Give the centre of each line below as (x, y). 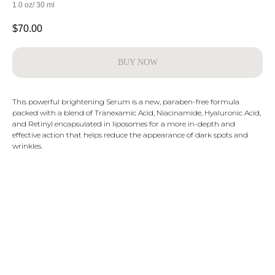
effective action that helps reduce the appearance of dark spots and (130, 135)
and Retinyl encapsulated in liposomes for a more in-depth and (124, 124)
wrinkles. (27, 146)
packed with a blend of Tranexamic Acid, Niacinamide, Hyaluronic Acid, (137, 113)
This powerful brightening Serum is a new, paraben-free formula (126, 102)
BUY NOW (137, 63)
